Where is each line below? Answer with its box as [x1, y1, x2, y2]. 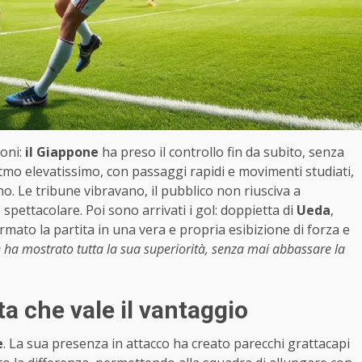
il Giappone [25, 142, 99, 161]
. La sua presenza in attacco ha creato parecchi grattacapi [3, 334, 350, 352]
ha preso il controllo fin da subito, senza [99, 142, 344, 161]
